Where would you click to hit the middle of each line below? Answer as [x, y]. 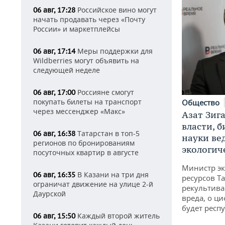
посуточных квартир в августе [86, 152]
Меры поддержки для [114, 51]
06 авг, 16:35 [54, 175]
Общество [202, 102]
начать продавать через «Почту [89, 19]
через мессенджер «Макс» [79, 111]
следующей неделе [67, 70]
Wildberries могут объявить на [86, 61]
